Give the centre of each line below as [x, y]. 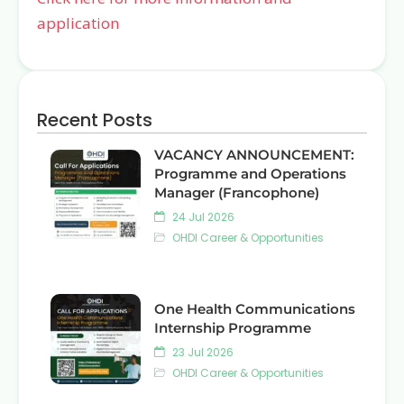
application [78, 23]
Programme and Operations [250, 174]
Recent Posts [95, 120]
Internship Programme [233, 328]
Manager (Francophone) [237, 193]
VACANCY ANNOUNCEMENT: [254, 155]
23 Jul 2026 [202, 352]
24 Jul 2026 [202, 217]
